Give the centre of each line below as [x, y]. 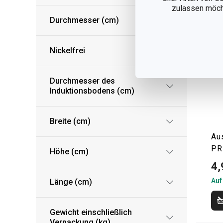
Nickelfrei [67, 51]
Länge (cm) [71, 182]
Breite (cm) [70, 121]
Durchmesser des [82, 81]
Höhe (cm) [69, 152]
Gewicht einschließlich [91, 212]
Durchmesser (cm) [84, 20]
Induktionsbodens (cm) [92, 91]
